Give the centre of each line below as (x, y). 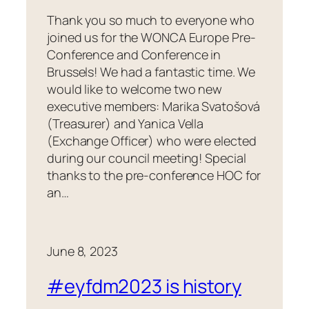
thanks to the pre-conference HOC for (154, 175)
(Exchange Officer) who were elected (152, 140)
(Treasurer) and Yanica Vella (126, 123)
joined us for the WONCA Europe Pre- (151, 37)
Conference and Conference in (134, 54)
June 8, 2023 (82, 251)
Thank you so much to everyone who (151, 20)
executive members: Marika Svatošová (153, 106)
